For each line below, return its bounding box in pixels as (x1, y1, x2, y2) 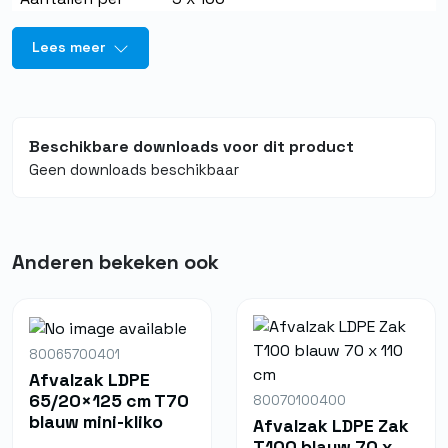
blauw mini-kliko (29, 410, 163, 433)
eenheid (20, 11, 81, 33)
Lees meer (32, 38, 110, 57)
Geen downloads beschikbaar (29, 159, 239, 179)
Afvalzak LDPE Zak (253, 414, 409, 437)
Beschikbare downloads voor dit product (29, 135, 354, 157)
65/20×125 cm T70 (29, 389, 189, 412)
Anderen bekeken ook (12, 248, 219, 275)
